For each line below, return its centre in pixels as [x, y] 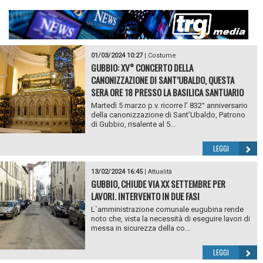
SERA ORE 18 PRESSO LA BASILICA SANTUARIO [167, 92]
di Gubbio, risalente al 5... [133, 124]
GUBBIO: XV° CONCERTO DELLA [142, 68]
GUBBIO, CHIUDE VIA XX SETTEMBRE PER [158, 184]
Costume [162, 56]
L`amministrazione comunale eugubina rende [167, 210]
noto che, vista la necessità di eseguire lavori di [170, 219]
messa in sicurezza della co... [140, 228]
